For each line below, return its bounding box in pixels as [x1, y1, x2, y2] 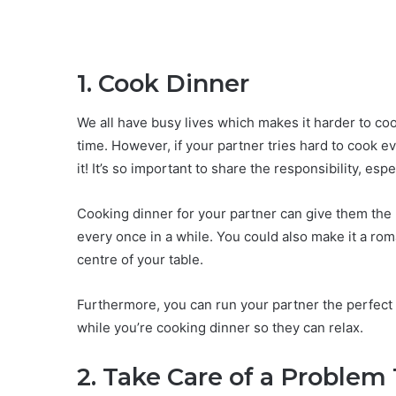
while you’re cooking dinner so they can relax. [77, 318, 363, 336]
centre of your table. [77, 250, 203, 268]
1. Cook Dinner [77, 69, 249, 99]
